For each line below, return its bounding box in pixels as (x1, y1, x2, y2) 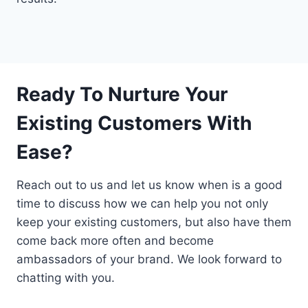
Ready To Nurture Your (16, 82, 228, 107)
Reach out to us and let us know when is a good (16, 178, 283, 192)
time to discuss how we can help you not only (16, 197, 268, 211)
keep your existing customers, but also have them (16, 215, 291, 230)
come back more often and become (16, 234, 214, 248)
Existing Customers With (16, 111, 252, 135)
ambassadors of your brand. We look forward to (16, 252, 282, 267)
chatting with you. (16, 271, 115, 285)
